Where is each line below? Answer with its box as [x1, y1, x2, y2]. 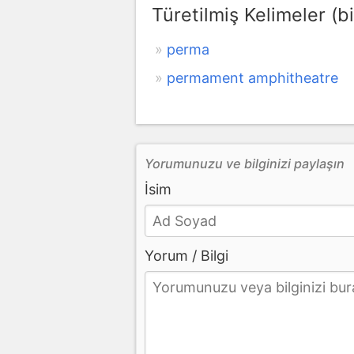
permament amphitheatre [167, 69, 338, 86]
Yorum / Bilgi [145, 247, 228, 264]
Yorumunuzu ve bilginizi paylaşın [145, 155, 345, 171]
